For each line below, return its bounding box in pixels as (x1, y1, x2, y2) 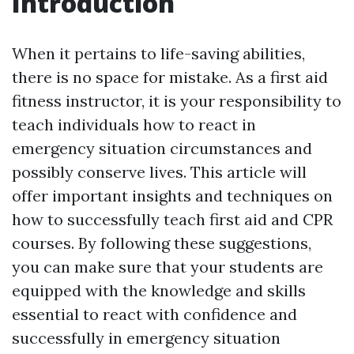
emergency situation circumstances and (12, 138, 312, 158)
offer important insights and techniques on (12, 186, 333, 205)
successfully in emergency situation (12, 328, 281, 348)
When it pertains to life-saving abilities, (12, 43, 305, 63)
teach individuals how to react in (12, 115, 256, 134)
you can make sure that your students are (12, 257, 323, 277)
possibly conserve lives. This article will (12, 162, 307, 182)
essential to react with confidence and (12, 304, 297, 324)
